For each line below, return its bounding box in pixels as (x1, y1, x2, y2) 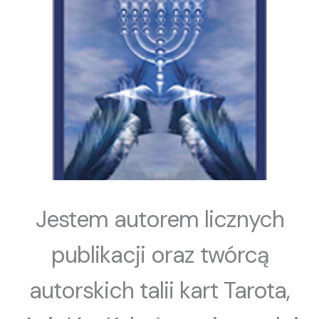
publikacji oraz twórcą (51, 240, 268, 270)
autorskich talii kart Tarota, (29, 276, 290, 305)
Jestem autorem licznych (35, 204, 284, 234)
